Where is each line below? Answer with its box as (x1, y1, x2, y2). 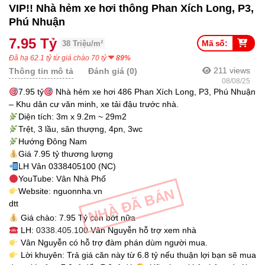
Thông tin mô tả (9, 66, 73, 76)
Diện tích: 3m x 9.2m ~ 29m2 (18, 112, 127, 122)
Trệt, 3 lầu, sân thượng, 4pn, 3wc (18, 124, 143, 134)
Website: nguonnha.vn (18, 186, 102, 196)
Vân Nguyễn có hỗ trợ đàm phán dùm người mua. (18, 238, 208, 248)
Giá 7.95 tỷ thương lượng (18, 149, 113, 159)
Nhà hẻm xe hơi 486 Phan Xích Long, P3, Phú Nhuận (53, 87, 256, 97)
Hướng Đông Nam (18, 137, 87, 147)
